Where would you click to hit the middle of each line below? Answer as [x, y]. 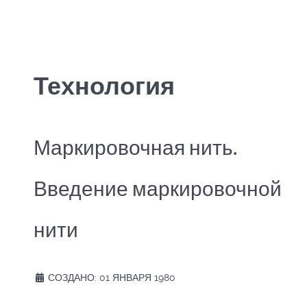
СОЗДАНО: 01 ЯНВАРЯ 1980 [112, 277]
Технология [104, 85]
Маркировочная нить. [135, 147]
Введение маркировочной [158, 188]
